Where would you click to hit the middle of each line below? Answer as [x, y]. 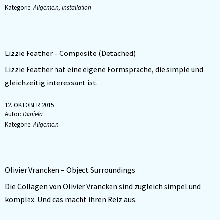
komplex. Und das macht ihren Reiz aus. [71, 199]
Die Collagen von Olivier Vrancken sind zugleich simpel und [103, 186]
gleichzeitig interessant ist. [51, 82]
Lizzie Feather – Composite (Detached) [70, 53]
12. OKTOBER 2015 [29, 105]
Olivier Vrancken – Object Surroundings [70, 170]
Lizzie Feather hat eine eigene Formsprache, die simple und [104, 69]
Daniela [32, 114]
